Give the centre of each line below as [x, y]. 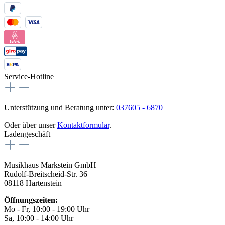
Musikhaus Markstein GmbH [50, 165]
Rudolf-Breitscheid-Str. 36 [46, 174]
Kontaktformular [83, 125]
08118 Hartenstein [33, 183]
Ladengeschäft [27, 134]
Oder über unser [31, 125]
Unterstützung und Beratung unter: [60, 107]
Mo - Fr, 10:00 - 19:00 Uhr [47, 209]
